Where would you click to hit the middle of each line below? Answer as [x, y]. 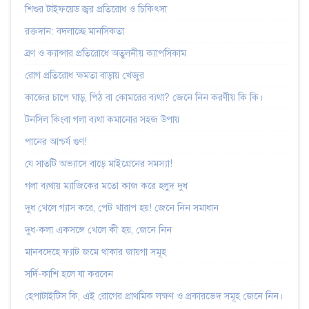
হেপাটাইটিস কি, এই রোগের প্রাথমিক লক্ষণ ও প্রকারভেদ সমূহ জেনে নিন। [154, 296]
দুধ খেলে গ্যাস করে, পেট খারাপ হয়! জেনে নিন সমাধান [122, 208]
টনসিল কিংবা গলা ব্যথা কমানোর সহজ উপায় [102, 119]
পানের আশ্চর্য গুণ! [56, 141]
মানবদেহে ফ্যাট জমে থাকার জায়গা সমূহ [96, 252]
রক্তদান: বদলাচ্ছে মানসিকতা [74, 31]
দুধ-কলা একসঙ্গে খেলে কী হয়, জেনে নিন [98, 230]
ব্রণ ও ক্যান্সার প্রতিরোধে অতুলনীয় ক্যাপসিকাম [106, 53]
